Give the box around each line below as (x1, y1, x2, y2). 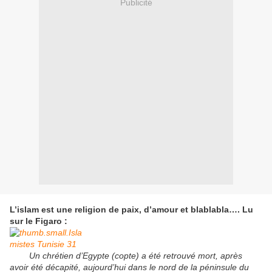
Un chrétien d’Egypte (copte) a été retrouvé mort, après (10, 251, 242, 261)
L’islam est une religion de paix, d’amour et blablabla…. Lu (10, 205, 253, 215)
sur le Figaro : (10, 216, 67, 226)
